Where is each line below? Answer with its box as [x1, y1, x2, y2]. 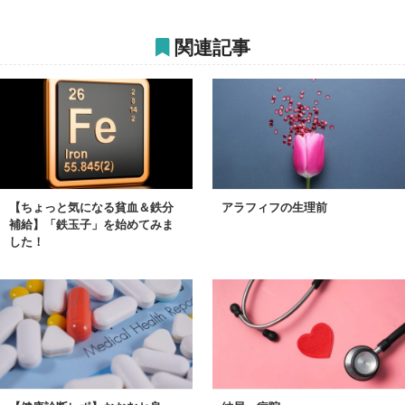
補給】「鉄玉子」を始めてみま [9, 217, 174, 231]
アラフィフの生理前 [221, 200, 328, 214]
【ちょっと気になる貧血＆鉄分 [9, 200, 174, 214]
